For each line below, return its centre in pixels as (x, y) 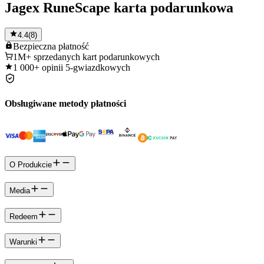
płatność (74, 46)
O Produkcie (31, 165)
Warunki (23, 242)
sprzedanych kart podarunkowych (97, 57)
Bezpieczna (34, 46)
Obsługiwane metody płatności (65, 104)
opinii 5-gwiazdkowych (86, 67)
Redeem (24, 216)
